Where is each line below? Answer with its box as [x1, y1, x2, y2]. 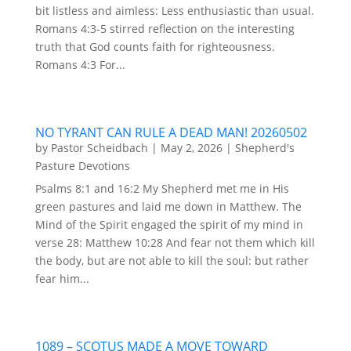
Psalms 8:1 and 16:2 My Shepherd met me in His [34, 181, 289, 197]
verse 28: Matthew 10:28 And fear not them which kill [34, 235, 315, 251]
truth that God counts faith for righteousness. [34, 39, 275, 55]
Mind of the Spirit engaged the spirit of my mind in [34, 217, 303, 233]
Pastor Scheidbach [50, 140, 148, 156]
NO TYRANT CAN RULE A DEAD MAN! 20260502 [34, 124, 307, 142]
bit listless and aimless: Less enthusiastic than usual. [34, 3, 314, 19]
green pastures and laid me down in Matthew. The [34, 199, 302, 215]
